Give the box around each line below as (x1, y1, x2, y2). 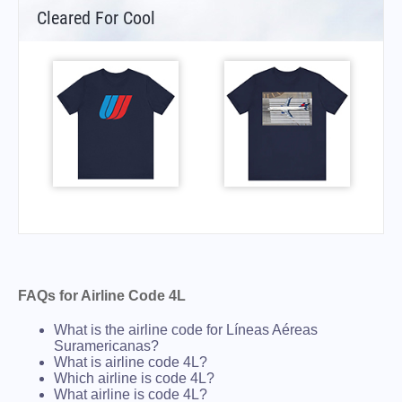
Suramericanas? (54, 337, 159, 354)
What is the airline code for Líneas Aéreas (54, 321, 318, 337)
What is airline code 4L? (54, 354, 207, 370)
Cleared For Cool (37, 6, 155, 29)
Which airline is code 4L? (54, 370, 214, 386)
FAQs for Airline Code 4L (18, 287, 186, 303)
